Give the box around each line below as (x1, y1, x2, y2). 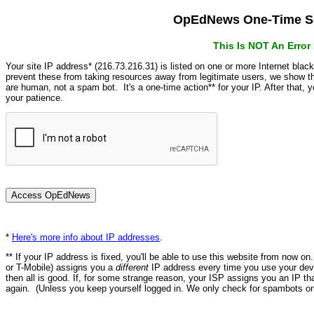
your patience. (6, 93, 63, 103)
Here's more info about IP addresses (12, 231, 160, 243)
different (116, 262, 149, 273)
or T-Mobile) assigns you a (6, 262, 116, 273)
